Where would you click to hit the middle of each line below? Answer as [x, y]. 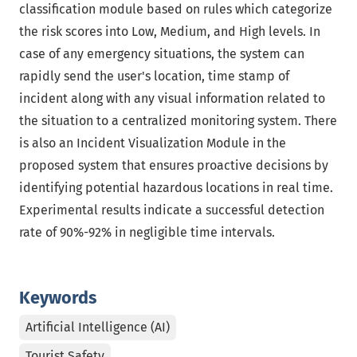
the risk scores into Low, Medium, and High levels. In [170, 31]
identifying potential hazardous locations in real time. [176, 188]
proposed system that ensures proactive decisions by [174, 165]
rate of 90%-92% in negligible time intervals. [147, 232]
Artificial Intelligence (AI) [98, 327]
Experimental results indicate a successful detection [172, 210]
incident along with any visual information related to [172, 98]
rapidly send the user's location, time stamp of [154, 76]
